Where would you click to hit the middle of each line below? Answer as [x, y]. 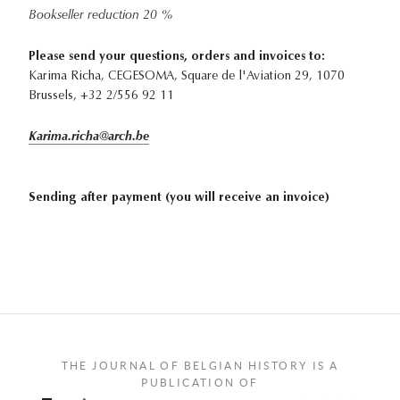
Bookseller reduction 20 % [101, 17]
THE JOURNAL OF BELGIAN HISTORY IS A [200, 366]
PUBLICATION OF [200, 383]
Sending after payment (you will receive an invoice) [179, 199]
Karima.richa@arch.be [89, 138]
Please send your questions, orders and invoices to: [177, 58]
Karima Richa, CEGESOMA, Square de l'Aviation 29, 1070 [187, 77]
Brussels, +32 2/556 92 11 [101, 97]
